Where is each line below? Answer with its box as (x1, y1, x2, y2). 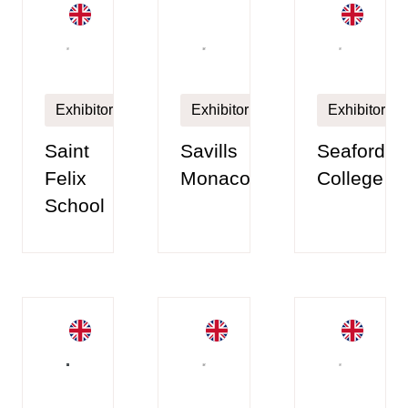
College (316, 168, 383, 189)
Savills (180, 140, 239, 162)
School (45, 195, 105, 217)
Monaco (180, 168, 251, 189)
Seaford (316, 140, 385, 162)
